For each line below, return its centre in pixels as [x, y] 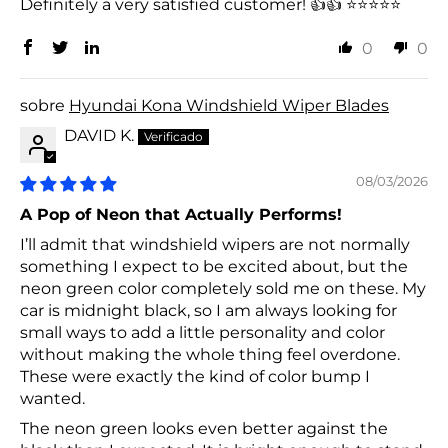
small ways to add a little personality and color [202, 333]
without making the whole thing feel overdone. [210, 355]
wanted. [52, 399]
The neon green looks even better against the [204, 429]
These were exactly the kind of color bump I [195, 377]
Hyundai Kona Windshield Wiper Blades [229, 106]
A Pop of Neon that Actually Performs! [181, 215]
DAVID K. [99, 136]
